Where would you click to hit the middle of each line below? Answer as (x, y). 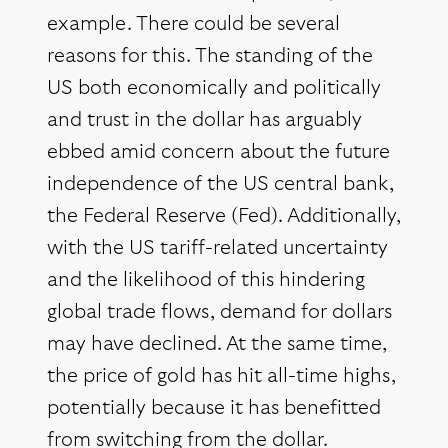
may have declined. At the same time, (217, 344)
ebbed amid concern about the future (218, 152)
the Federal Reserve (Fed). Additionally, (224, 216)
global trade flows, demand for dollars (219, 312)
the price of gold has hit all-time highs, (221, 376)
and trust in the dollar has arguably (204, 120)
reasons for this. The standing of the (210, 56)
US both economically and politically (214, 88)
